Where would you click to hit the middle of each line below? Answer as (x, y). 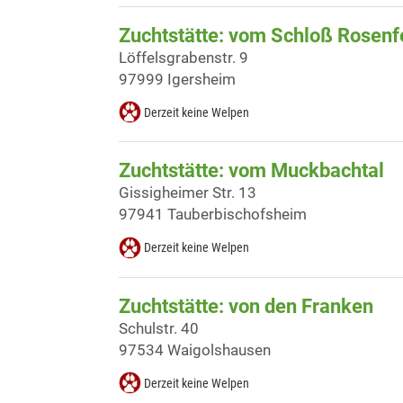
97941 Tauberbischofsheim (213, 215)
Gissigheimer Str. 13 (188, 193)
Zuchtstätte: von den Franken (246, 306)
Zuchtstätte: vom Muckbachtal (251, 171)
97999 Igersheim (177, 80)
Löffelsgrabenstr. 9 (184, 58)
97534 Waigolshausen (195, 349)
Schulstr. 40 (159, 328)
